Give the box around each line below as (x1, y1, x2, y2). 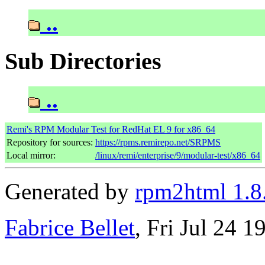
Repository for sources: (7, 137, 93, 147)
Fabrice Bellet (5, 214, 135, 240)
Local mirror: (7, 150, 56, 160)
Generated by (5, 178, 135, 204)
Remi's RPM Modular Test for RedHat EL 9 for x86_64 (7, 124, 215, 134)
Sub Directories (5, 48, 161, 75)
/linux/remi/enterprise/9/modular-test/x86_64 (95, 150, 260, 160)
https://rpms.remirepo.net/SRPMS (95, 137, 221, 147)
